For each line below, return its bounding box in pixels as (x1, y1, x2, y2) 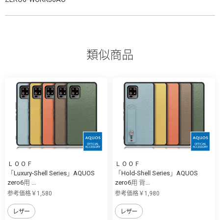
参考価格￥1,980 (115, 190, 160, 197)
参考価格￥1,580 (7, 190, 52, 197)
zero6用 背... (115, 179, 150, 187)
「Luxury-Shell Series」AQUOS (7, 169, 95, 177)
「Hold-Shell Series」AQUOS (115, 169, 198, 177)
